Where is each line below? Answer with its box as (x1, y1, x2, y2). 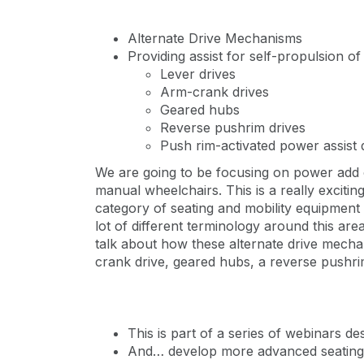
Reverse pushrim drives (160, 119, 305, 136)
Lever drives (160, 66, 236, 82)
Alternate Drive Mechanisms (128, 30, 302, 46)
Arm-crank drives (160, 84, 269, 100)
